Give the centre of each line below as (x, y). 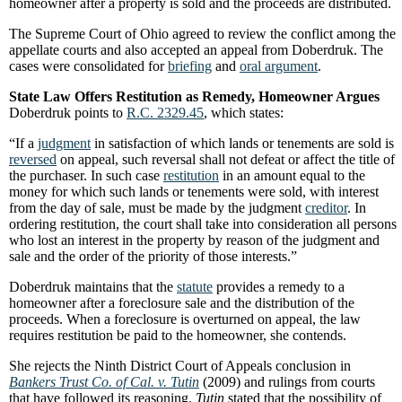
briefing (190, 66)
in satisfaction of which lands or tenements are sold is (242, 143)
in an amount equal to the (292, 175)
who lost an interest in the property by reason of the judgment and (194, 240)
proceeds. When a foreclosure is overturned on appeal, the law (185, 319)
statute (195, 287)
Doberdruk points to (68, 113)
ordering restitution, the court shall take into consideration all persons (203, 224)
